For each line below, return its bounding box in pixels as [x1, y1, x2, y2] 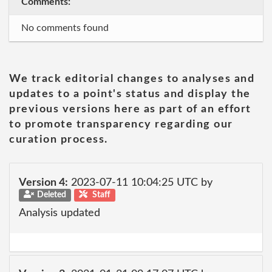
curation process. [9, 134, 108, 145]
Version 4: [19, 177, 68, 188]
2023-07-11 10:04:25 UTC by [68, 177, 212, 188]
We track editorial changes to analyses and [9, 73, 254, 84]
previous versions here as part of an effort [9, 104, 251, 115]
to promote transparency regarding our [9, 119, 233, 130]
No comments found [21, 23, 109, 33]
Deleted [36, 190, 66, 199]
